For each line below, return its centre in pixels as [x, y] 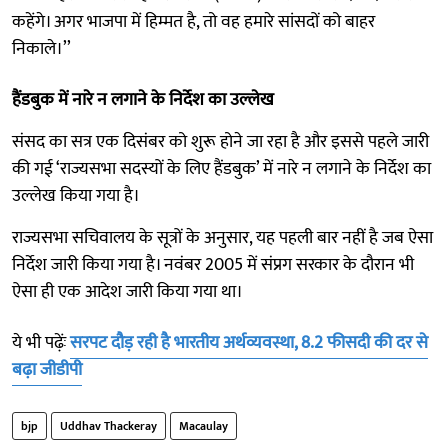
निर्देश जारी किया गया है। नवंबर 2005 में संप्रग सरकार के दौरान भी [213, 264]
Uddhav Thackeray [108, 425]
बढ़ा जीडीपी [47, 369]
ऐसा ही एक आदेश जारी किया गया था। [127, 291]
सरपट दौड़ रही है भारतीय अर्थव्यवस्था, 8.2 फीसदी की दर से [249, 342]
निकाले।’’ [41, 48]
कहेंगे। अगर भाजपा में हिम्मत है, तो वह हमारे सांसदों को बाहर [193, 21]
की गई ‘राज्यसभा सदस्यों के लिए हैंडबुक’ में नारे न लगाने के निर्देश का [221, 168]
